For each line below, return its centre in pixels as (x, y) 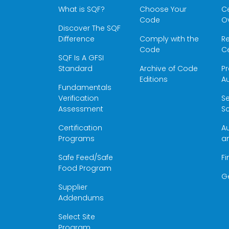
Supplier (73, 187)
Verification (78, 98)
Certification (80, 128)
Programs (76, 139)
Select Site (77, 217)
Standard (75, 68)
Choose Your (163, 9)
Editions (155, 79)
